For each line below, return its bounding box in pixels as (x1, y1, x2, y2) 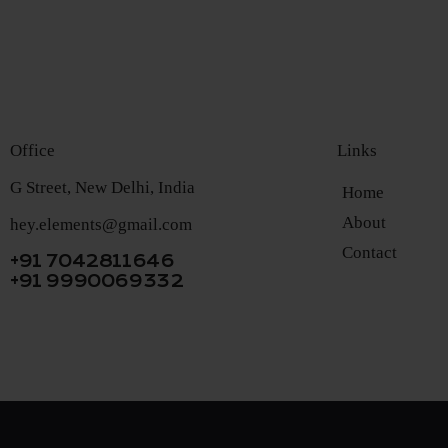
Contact (341, 243, 397, 263)
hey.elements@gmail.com (9, 214, 192, 234)
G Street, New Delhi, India (9, 177, 195, 197)
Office (9, 140, 55, 160)
